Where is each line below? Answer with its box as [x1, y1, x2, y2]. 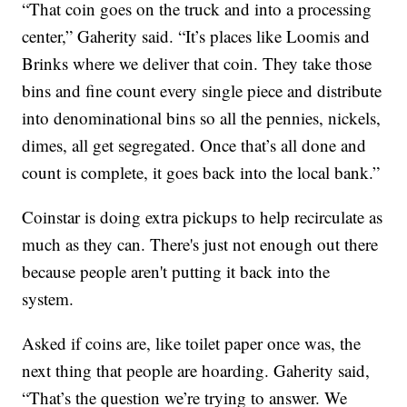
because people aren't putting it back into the [22, 260, 331, 283]
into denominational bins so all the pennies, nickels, [22, 106, 382, 130]
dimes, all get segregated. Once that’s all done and [22, 134, 367, 157]
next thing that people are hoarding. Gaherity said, [22, 359, 371, 382]
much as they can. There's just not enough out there [22, 233, 379, 256]
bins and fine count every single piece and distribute [22, 79, 382, 103]
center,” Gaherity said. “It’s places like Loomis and [22, 25, 371, 48]
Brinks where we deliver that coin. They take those [22, 52, 372, 75]
